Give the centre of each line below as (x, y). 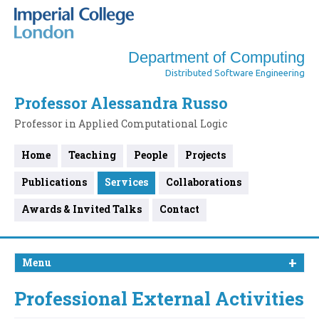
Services (126, 182)
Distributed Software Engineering (235, 73)
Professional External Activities (159, 298)
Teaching (92, 155)
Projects (205, 155)
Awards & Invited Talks (82, 209)
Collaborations (204, 182)
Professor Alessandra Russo (121, 103)
